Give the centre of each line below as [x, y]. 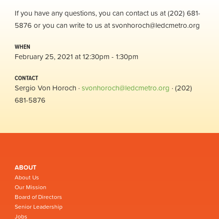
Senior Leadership [39, 207]
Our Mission [31, 187]
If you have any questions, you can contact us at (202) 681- [108, 13]
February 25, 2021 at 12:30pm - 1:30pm [77, 56]
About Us [27, 177]
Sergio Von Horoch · [48, 88]
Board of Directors [38, 197]
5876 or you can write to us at [63, 25]
